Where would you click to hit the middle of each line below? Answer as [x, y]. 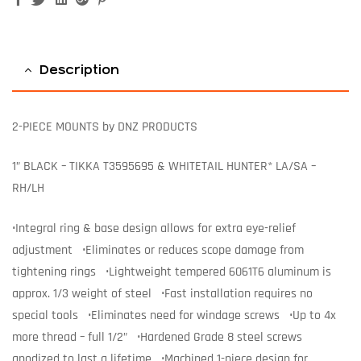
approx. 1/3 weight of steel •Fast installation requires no [162, 293]
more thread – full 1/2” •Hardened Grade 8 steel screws [157, 337]
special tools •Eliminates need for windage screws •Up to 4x [174, 315]
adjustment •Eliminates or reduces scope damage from [158, 250]
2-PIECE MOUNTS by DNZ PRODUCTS [105, 127]
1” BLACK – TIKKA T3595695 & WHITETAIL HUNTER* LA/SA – [164, 167]
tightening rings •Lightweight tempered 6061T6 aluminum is [172, 272]
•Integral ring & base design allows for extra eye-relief [154, 228]
